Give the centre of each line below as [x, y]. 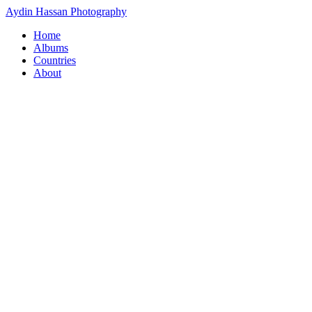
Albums [51, 48]
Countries [55, 60]
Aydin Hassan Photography [66, 11]
